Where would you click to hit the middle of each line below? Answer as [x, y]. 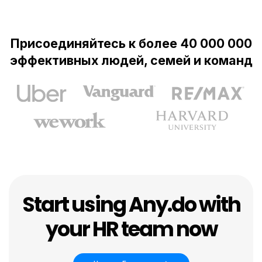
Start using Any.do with [131, 205]
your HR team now [131, 229]
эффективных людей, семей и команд [131, 60]
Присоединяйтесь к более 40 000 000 [131, 43]
